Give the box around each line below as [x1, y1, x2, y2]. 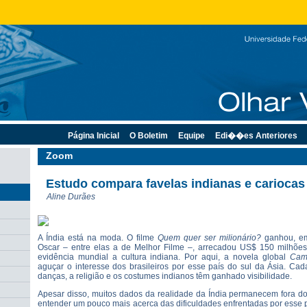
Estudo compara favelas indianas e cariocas [46, 177, 305, 191]
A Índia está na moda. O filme [38, 233, 158, 243]
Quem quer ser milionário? [158, 233, 261, 243]
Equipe [178, 131, 205, 140]
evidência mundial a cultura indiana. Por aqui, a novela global [38, 252, 290, 262]
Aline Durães [47, 192, 95, 201]
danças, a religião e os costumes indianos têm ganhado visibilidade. [38, 271, 292, 281]
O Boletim [130, 131, 168, 140]
